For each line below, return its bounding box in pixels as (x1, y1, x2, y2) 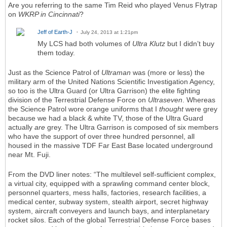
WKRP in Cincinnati (18, 10, 80, 19)
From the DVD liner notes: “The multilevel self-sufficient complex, (8, 170, 216, 179)
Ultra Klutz (132, 40, 165, 48)
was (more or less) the (131, 68, 205, 77)
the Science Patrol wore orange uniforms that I (8, 105, 159, 113)
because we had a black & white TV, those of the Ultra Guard (8, 114, 203, 123)
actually (8, 123, 34, 132)
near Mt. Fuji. (8, 150, 51, 159)
